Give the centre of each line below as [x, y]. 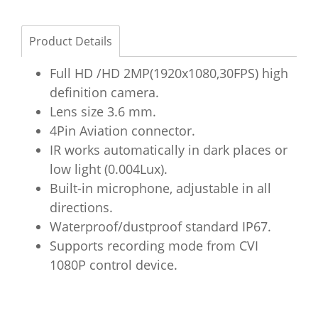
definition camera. [104, 93]
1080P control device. [114, 265]
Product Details [71, 42]
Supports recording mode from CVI [154, 246]
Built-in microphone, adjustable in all [160, 188]
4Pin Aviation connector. [122, 131]
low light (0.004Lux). [109, 169]
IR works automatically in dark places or [169, 150]
